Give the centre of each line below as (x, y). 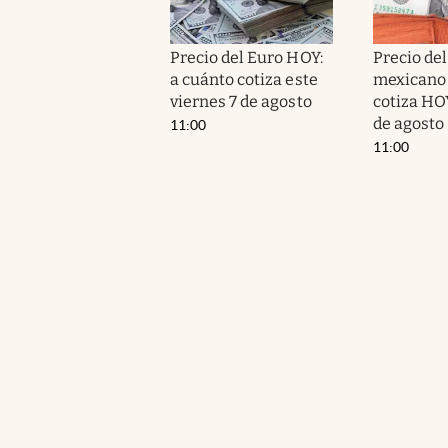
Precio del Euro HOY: (246, 57)
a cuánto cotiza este (244, 79)
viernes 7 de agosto (241, 101)
